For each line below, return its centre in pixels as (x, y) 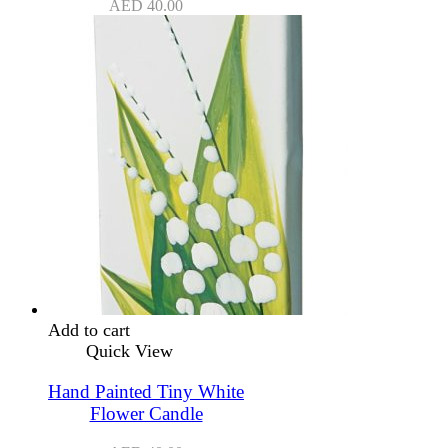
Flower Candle (146, 414)
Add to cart (89, 330)
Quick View (129, 351)
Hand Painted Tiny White (146, 392)
